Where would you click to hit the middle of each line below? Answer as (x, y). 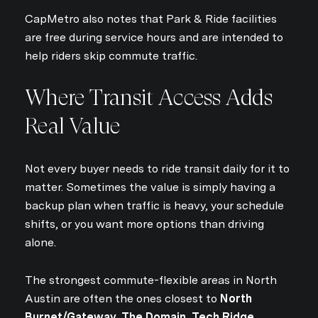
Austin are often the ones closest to (122, 298)
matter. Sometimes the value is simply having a (150, 187)
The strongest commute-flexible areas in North (151, 280)
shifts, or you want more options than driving (144, 224)
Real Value (73, 126)
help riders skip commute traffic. (111, 55)
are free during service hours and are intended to (154, 37)
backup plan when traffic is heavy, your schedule (154, 206)
